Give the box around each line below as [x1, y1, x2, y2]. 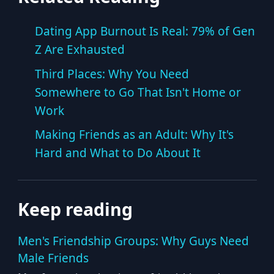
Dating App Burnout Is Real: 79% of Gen [35, 23, 255, 39]
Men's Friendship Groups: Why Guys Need [17, 233, 249, 249]
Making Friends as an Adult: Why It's [35, 127, 234, 143]
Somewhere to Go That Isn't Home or [35, 84, 241, 100]
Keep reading [17, 198, 133, 221]
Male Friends [17, 250, 89, 266]
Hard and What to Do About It [35, 145, 201, 161]
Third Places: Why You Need [35, 65, 189, 82]
